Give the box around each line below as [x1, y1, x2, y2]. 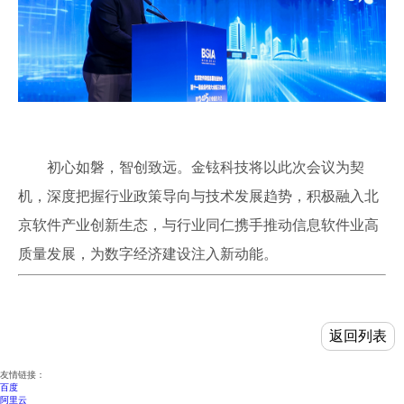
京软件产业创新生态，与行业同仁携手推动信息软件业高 [18, 216, 379, 233]
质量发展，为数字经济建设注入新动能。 [18, 245, 278, 262]
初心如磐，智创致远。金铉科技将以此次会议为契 [47, 159, 364, 175]
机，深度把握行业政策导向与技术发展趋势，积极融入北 [18, 188, 379, 204]
